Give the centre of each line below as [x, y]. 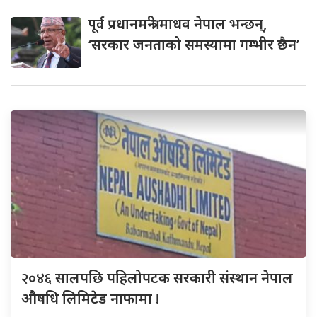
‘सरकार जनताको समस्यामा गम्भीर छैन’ [194, 44]
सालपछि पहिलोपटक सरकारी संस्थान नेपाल [174, 277]
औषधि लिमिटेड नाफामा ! [90, 298]
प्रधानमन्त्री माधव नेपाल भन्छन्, [188, 23]
